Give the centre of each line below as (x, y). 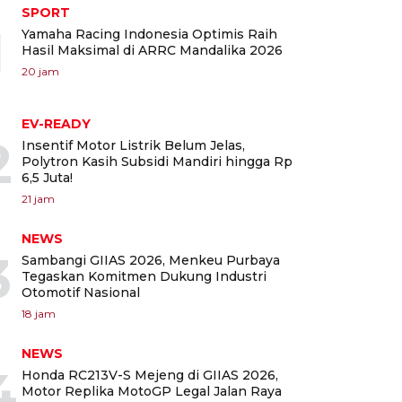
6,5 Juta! (47, 177)
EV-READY (56, 123)
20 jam (40, 71)
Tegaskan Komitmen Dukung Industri (144, 276)
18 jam (39, 313)
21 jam (38, 198)
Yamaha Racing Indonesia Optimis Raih (149, 34)
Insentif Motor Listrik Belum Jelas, (133, 145)
